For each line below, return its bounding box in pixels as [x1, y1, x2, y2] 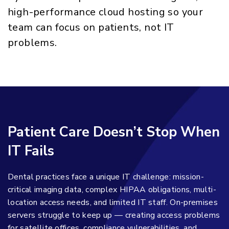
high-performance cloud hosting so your [8, 5, 203, 19]
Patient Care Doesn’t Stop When [8, 122, 220, 142]
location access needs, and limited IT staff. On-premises [8, 196, 218, 208]
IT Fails [8, 141, 54, 161]
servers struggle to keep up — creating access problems [8, 209, 220, 221]
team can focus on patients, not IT [8, 20, 174, 34]
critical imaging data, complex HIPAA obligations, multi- [8, 184, 216, 195]
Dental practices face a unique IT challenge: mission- [8, 171, 204, 182]
